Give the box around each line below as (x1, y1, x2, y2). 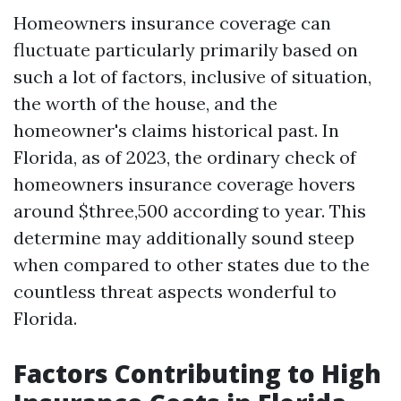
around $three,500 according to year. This (13, 200, 366, 222)
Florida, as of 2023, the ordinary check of (13, 146, 356, 168)
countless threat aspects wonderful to (13, 280, 337, 303)
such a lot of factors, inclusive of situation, (13, 65, 371, 88)
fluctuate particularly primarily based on (13, 38, 358, 61)
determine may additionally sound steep (13, 226, 354, 249)
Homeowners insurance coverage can (13, 12, 331, 34)
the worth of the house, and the (13, 92, 277, 115)
